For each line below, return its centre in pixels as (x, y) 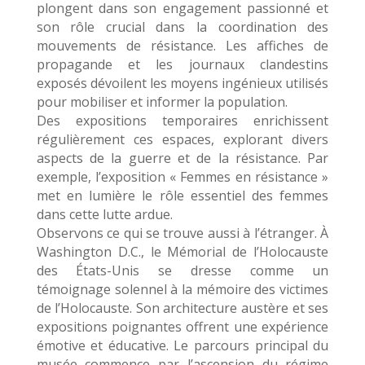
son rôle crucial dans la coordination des (182, 27)
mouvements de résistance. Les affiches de (182, 46)
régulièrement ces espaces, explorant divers (182, 139)
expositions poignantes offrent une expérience (182, 327)
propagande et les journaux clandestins (182, 64)
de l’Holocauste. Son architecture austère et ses (182, 308)
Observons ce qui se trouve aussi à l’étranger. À (182, 233)
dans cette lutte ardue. (104, 214)
